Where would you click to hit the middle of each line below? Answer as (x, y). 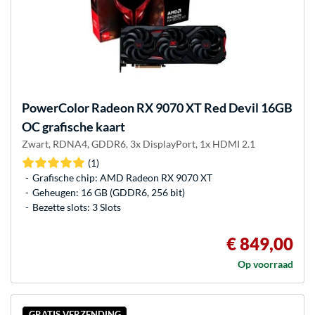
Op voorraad (265, 264)
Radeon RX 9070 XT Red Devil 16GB (191, 107)
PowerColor (56, 107)
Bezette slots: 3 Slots (77, 207)
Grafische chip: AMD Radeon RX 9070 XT (122, 177)
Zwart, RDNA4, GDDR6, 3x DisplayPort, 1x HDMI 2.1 (139, 143)
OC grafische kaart (73, 126)
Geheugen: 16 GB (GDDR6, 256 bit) (109, 192)
